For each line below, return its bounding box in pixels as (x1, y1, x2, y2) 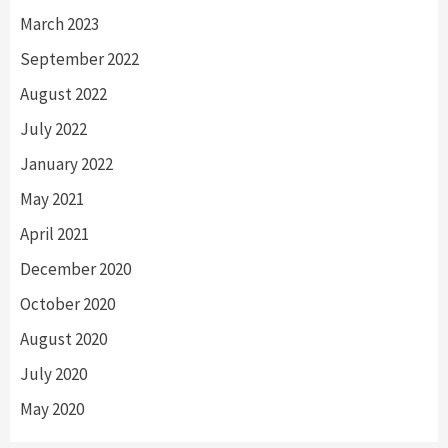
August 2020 (20, 328, 107, 351)
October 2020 (20, 293, 115, 316)
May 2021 (20, 188, 84, 211)
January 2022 (20, 153, 113, 176)
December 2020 (20, 258, 131, 281)
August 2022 (20, 83, 107, 106)
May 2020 (20, 398, 84, 421)
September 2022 (20, 48, 139, 71)
